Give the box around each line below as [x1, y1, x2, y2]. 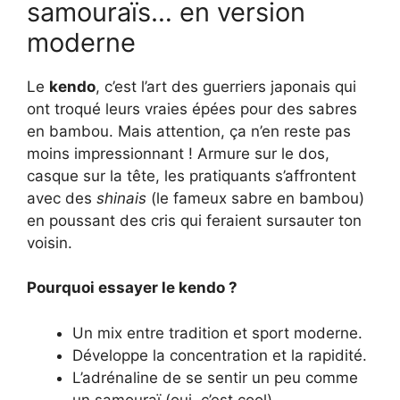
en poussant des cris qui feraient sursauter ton [27, 211, 362, 229]
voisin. [27, 233, 72, 252]
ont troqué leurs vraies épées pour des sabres [27, 99, 357, 118]
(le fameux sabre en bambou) [146, 188, 364, 207]
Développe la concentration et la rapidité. [72, 346, 367, 364]
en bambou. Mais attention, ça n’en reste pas [27, 121, 351, 140]
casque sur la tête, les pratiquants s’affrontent [27, 166, 356, 185]
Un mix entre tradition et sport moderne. [72, 323, 362, 342]
